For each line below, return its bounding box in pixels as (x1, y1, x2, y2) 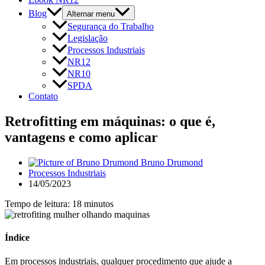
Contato (28, 91, 58, 102)
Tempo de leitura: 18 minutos (5, 199, 114, 209)
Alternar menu (67, 9, 115, 19)
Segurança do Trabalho (67, 21, 154, 32)
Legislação (67, 33, 108, 44)
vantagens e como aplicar (5, 130, 158, 146)
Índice (5, 232, 30, 243)
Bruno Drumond (141, 157, 203, 168)
